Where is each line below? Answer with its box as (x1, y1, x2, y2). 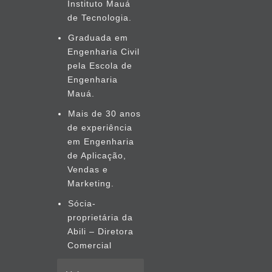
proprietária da (67, 212, 133, 222)
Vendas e (67, 165, 108, 174)
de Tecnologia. (67, 13, 132, 22)
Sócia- (67, 199, 96, 208)
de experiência (67, 123, 132, 132)
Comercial (67, 240, 112, 250)
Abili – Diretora (67, 226, 134, 236)
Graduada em (67, 33, 128, 42)
